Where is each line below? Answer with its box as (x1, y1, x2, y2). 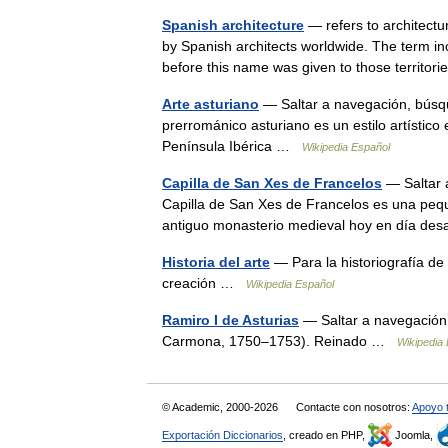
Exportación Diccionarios (162, 429, 283, 441)
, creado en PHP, (283, 429, 368, 441)
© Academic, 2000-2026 (162, 401, 281, 413)
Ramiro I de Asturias (162, 312, 299, 328)
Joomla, (392, 429, 436, 441)
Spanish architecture (162, 17, 304, 33)
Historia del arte (162, 254, 270, 270)
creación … (162, 275, 246, 291)
